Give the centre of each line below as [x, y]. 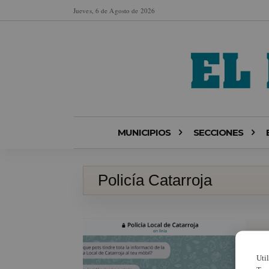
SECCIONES [218, 133]
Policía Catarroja [155, 180]
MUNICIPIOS [144, 133]
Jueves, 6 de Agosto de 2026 [114, 10]
